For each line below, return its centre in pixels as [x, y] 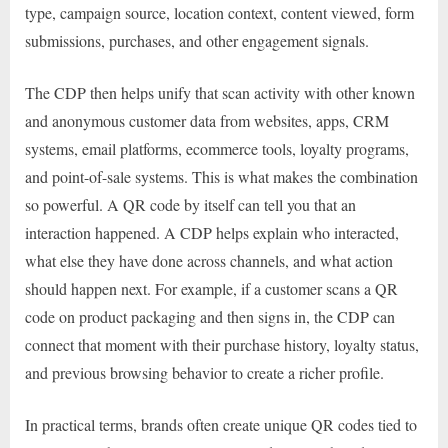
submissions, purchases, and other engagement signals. [197, 40]
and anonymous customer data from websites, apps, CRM [207, 120]
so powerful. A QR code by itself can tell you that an [190, 204]
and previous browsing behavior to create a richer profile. [204, 372]
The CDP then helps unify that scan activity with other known [220, 92]
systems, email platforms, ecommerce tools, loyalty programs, [217, 148]
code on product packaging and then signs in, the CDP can [210, 316]
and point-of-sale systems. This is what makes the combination [221, 176]
